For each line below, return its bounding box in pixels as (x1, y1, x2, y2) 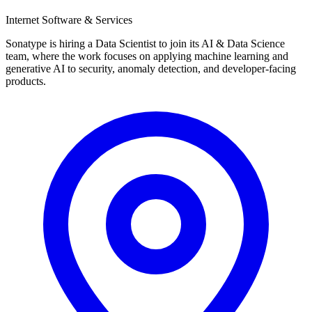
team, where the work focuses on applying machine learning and (6, 49, 288, 62)
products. (6, 75, 46, 87)
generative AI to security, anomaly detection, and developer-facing (6, 62, 296, 75)
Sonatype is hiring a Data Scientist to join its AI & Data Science (6, 37, 285, 49)
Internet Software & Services (6, 13, 132, 26)
